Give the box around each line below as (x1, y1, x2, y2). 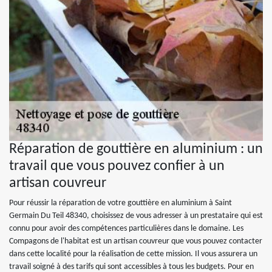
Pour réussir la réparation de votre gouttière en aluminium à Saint (9, 199, 232, 208)
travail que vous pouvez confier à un (9, 159, 225, 174)
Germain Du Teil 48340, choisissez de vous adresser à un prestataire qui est (9, 211, 263, 220)
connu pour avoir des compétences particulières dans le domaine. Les (9, 224, 243, 233)
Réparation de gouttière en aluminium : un (9, 142, 263, 157)
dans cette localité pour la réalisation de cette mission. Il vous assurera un (9, 250, 257, 259)
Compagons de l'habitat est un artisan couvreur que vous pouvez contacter (9, 237, 262, 246)
